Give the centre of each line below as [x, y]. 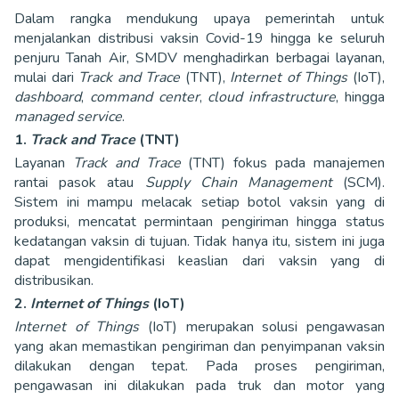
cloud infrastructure [272, 97]
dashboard [48, 97]
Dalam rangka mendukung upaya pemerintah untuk [199, 18]
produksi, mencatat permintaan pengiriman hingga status [199, 221]
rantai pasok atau [80, 182]
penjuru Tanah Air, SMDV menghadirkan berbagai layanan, [199, 57]
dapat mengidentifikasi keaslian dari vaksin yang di [199, 261]
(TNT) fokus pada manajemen [287, 163]
